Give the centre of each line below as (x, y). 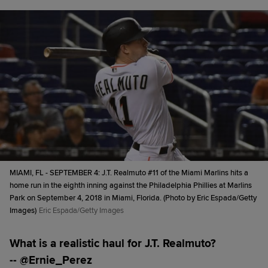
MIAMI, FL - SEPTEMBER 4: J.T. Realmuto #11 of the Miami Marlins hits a (129, 173)
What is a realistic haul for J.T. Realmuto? (113, 243)
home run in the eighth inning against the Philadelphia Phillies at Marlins (131, 185)
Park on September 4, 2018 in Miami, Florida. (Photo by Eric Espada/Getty (133, 198)
